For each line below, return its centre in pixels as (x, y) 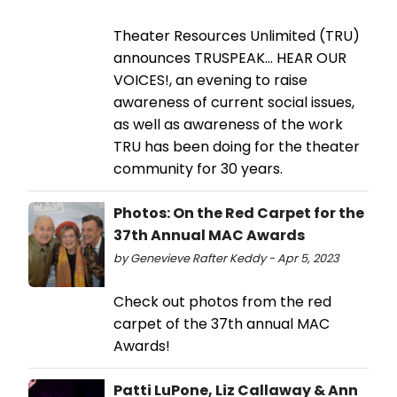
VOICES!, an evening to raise (210, 81)
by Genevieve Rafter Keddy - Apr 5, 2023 (226, 259)
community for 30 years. (198, 169)
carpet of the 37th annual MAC (222, 324)
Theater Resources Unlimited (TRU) (237, 36)
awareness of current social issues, (234, 103)
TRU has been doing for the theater (237, 147)
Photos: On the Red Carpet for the (239, 214)
